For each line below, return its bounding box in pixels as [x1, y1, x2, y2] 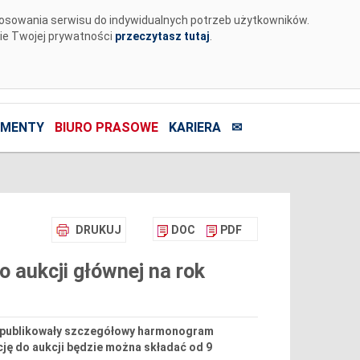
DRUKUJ [75, 223, 121, 237]
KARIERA [168, 120, 221, 136]
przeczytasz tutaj [114, 30, 210, 43]
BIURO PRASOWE [54, 120, 158, 136]
